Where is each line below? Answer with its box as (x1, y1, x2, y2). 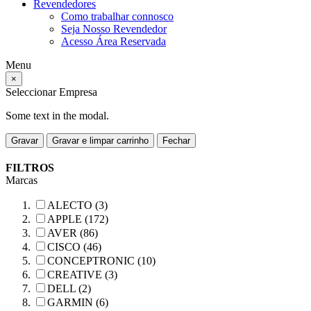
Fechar (162, 135, 190, 146)
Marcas (6, 174, 37, 186)
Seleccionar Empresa (6, 86, 97, 98)
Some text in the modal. (6, 110, 109, 121)
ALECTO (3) (47, 199, 108, 211)
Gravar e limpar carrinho (52, 135, 149, 146)
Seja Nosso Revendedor (61, 23, 167, 35)
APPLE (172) (47, 213, 108, 225)
